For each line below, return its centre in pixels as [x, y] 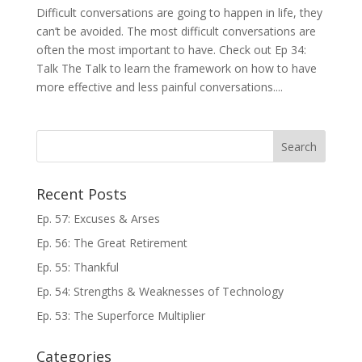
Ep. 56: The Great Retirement [112, 242]
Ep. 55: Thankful [77, 267]
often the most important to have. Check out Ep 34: [171, 49]
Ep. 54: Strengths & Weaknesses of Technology [160, 291]
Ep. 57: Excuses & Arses [98, 218]
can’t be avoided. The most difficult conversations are [176, 31]
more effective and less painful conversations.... [159, 86]
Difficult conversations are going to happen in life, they [179, 12]
